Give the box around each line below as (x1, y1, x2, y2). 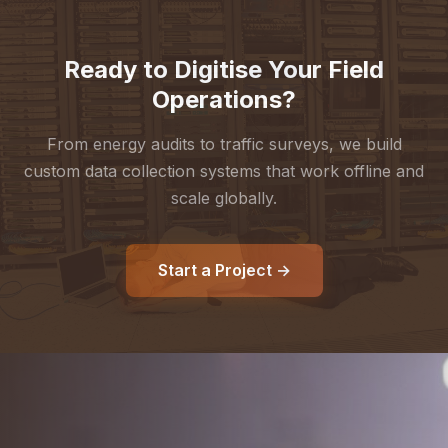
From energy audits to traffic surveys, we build (46, 134, 402, 154)
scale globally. (171, 188, 277, 208)
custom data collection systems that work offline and (24, 161, 424, 181)
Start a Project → (157, 260, 291, 280)
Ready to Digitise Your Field (64, 55, 384, 84)
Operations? (152, 85, 296, 114)
